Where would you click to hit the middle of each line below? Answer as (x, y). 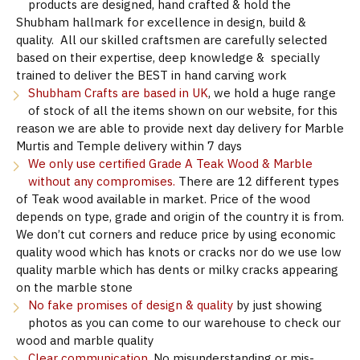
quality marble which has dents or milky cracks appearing (177, 270)
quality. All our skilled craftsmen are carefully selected (172, 40)
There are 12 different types (259, 181)
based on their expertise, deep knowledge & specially (168, 57)
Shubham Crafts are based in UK (118, 93)
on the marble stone (74, 287)
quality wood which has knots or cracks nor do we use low (179, 252)
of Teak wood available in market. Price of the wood (163, 199)
